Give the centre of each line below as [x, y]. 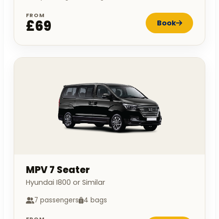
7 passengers [56, 200]
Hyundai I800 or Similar [66, 183]
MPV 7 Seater [58, 170]
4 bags [95, 200]
